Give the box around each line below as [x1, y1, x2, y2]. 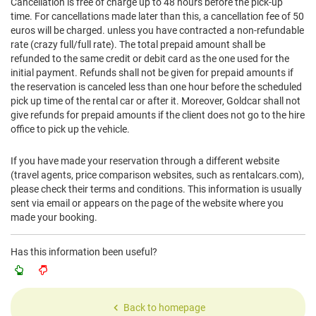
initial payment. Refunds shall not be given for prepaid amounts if [11, 67, 293, 78]
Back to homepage [123, 302, 205, 313]
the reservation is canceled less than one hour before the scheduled [11, 81, 302, 92]
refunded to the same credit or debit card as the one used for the [11, 53, 289, 64]
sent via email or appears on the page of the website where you [11, 197, 284, 209]
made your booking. [11, 212, 97, 223]
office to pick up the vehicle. [11, 123, 130, 135]
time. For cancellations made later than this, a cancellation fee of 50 [11, 11, 304, 22]
